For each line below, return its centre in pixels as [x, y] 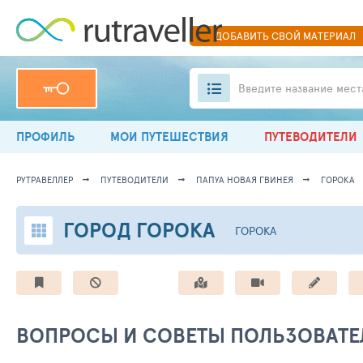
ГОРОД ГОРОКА [139, 230]
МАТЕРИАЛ [328, 36]
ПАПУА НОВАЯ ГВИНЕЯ [245, 179]
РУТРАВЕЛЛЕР [45, 179]
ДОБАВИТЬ [243, 36]
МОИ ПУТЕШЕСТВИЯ [169, 137]
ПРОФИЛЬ [45, 137]
